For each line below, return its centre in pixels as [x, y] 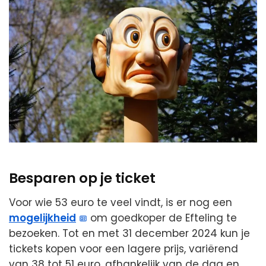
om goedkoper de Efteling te [162, 218]
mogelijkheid [42, 218]
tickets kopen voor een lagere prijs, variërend [123, 248]
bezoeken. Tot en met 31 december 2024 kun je [129, 233]
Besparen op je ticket [82, 178]
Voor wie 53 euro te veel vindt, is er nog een [121, 202]
